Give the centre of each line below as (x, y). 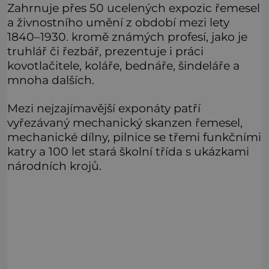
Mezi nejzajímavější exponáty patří (104, 108)
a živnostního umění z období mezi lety (118, 23)
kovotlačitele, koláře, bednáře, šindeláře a (123, 66)
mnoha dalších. (51, 80)
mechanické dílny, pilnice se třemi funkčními (134, 137)
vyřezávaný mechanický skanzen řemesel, (125, 122)
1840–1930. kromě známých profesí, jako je (127, 37)
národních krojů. (54, 165)
